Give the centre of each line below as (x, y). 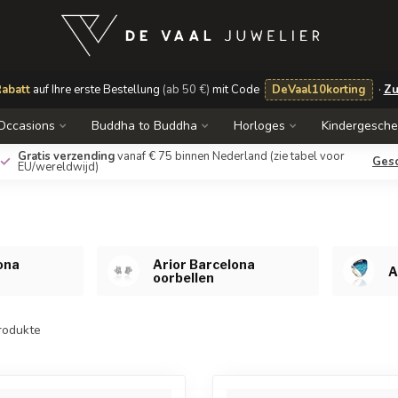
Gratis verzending (66, 156)
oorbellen (183, 278)
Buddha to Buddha (144, 126)
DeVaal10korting (318, 90)
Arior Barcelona (204, 264)
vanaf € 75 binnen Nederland (192, 156)
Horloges (259, 126)
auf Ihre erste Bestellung (96, 90)
